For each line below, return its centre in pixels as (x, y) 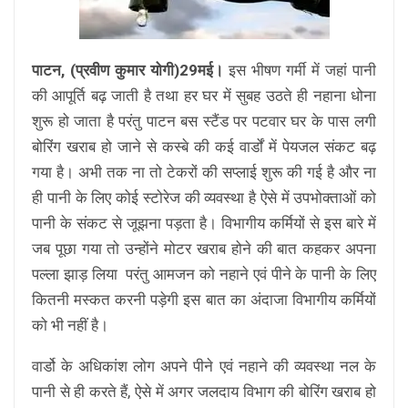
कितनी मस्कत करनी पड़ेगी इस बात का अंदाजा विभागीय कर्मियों (204, 300)
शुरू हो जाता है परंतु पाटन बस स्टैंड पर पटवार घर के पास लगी (204, 121)
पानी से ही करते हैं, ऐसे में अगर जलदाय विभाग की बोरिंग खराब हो (204, 392)
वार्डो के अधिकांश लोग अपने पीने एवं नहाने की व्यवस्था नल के (204, 366)
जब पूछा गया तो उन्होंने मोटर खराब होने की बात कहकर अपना (204, 249)
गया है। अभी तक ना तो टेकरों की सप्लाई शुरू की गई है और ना (204, 172)
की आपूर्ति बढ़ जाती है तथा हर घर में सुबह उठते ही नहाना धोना (204, 96)
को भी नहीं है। (70, 325)
